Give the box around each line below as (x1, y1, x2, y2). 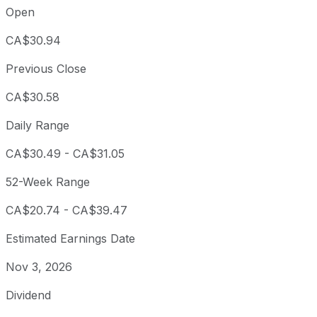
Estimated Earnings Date (6, 231, 135, 246)
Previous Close (6, 62, 86, 76)
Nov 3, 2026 (6, 260, 72, 275)
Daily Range (6, 118, 69, 133)
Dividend (6, 288, 51, 303)
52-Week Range (6, 175, 90, 190)
